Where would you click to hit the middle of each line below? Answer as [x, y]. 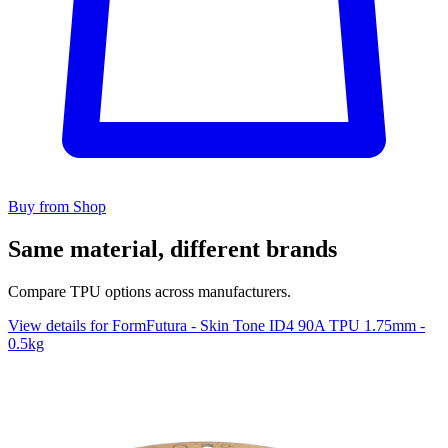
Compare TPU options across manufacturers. [149, 291]
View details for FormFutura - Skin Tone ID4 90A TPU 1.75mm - [216, 325]
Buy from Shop [57, 206]
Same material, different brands [172, 248]
